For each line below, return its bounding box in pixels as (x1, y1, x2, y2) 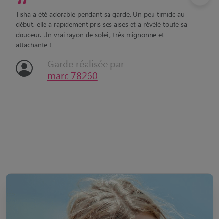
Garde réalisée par (47, 57, 124, 70)
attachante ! (16, 40, 51, 49)
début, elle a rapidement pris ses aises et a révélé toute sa (16, 20, 187, 29)
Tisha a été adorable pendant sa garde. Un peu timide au (16, 9, 185, 19)
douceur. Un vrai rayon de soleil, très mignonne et (16, 30, 164, 39)
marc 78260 (47, 68, 98, 82)
